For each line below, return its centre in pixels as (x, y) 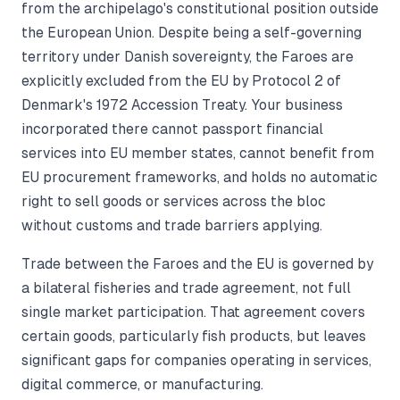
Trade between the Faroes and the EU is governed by (197, 263)
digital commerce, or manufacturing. (142, 384)
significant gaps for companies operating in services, (196, 360)
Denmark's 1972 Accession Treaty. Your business (182, 104)
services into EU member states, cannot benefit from (198, 153)
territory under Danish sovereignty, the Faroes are (187, 56)
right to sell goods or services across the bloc (174, 201)
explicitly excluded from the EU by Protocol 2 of (181, 80)
